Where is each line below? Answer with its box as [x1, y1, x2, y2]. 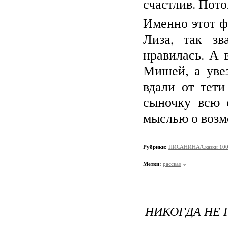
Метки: [143, 161, 161, 167]
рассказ [163, 161, 181, 167]
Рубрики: [143, 144, 168, 150]
